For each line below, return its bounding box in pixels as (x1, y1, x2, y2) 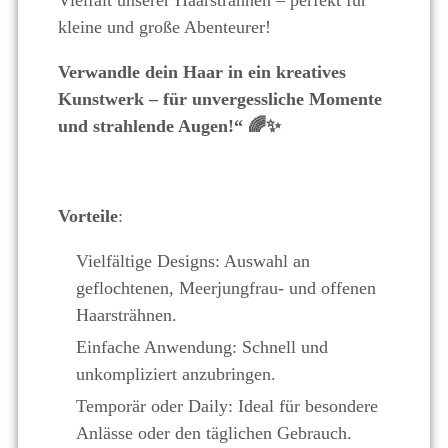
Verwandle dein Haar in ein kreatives (58, 62, 346, 82)
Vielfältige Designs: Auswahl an (76, 251, 310, 271)
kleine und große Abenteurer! (58, 17, 271, 37)
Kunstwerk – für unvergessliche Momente (58, 89, 382, 109)
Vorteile (58, 206, 118, 226)
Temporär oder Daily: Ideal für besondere (76, 396, 378, 416)
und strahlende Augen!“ (58, 116, 248, 136)
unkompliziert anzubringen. (76, 364, 276, 384)
